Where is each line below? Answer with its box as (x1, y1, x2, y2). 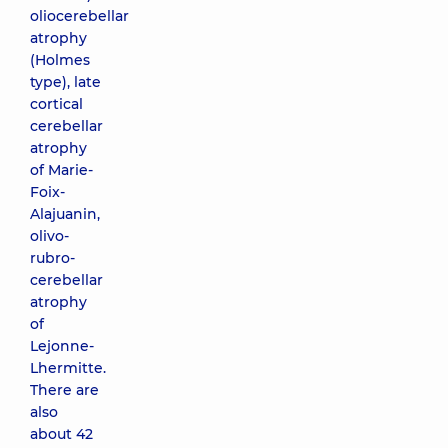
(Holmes (30, 51, 90, 69)
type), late (30, 73, 101, 91)
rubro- (30, 249, 75, 267)
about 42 (30, 425, 93, 443)
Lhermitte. (30, 359, 106, 377)
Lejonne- (30, 337, 94, 355)
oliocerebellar (30, 7, 129, 25)
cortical (30, 95, 83, 113)
